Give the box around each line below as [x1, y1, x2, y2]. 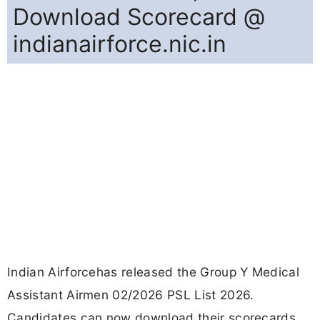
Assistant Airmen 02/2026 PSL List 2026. [7, 287, 254, 303]
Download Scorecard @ [13, 3, 265, 31]
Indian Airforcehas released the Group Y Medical [7, 264, 300, 280]
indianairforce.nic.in [13, 30, 226, 59]
